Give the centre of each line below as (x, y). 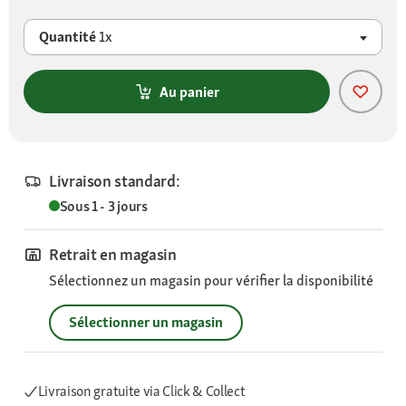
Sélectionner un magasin (146, 323)
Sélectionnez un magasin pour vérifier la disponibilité (211, 281)
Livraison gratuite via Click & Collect (141, 391)
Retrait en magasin (113, 255)
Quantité (69, 37)
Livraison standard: (115, 181)
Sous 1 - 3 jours (103, 207)
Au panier (189, 92)
